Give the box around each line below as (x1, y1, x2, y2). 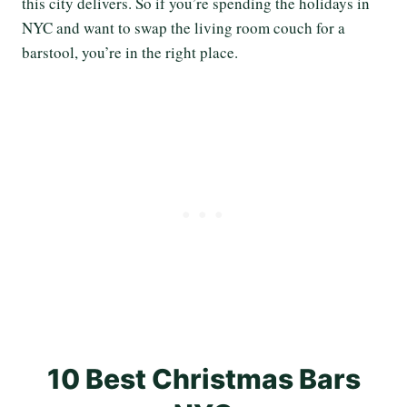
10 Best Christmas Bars (46, 362, 361, 395)
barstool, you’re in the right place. (22, 41, 238, 63)
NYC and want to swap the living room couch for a (22, 16, 345, 38)
